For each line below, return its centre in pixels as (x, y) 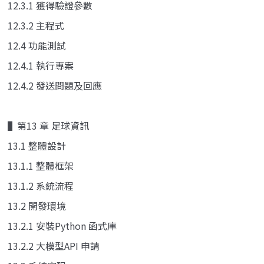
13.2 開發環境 (37, 205)
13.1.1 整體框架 (41, 165)
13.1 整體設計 (37, 145)
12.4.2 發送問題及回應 (55, 85)
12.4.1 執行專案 (41, 65)
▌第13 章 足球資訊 (48, 125)
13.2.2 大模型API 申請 (54, 245)
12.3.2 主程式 (36, 25)
